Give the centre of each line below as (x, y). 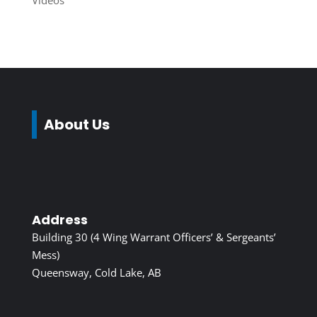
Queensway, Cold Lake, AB (96, 273)
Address (59, 220)
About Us (76, 125)
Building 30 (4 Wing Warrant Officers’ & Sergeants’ (154, 237)
